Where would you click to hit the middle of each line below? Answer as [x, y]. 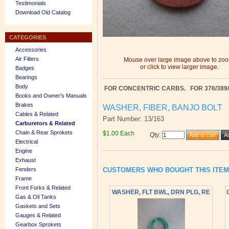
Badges [25, 68]
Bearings [26, 77]
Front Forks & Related [43, 188]
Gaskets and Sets [38, 206]
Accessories [31, 50]
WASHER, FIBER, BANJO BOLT [163, 108]
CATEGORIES [28, 37]
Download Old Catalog [43, 12]
